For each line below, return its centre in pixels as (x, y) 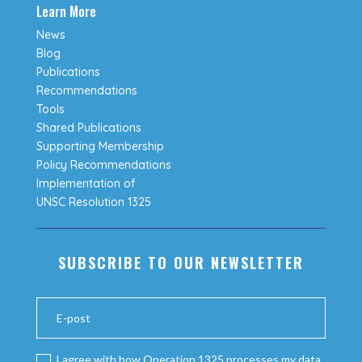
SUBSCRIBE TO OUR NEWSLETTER (181, 263)
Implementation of (85, 184)
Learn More (66, 12)
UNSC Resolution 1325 (93, 202)
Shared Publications (88, 128)
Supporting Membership (100, 147)
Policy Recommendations (103, 165)
